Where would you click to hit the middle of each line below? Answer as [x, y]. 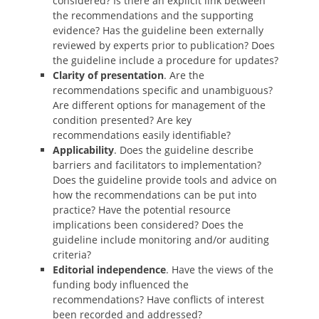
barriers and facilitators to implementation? [157, 165]
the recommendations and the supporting [153, 15]
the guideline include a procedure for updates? [166, 60]
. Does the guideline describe [184, 150]
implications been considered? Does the [148, 225]
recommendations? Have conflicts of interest [158, 299]
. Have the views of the [220, 270]
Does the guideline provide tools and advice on [165, 180]
